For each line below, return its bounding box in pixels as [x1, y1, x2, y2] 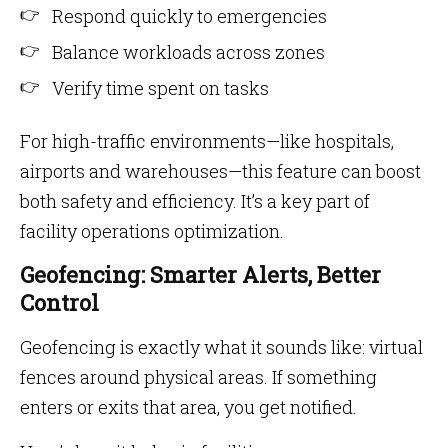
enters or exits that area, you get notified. [20, 395, 357, 419]
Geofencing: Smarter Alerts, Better [20, 260, 381, 289]
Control [20, 288, 99, 317]
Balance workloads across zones [52, 40, 325, 64]
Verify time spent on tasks [52, 76, 269, 100]
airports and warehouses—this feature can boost [20, 159, 421, 183]
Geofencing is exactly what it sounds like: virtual [20, 335, 423, 359]
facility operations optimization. [20, 219, 284, 243]
